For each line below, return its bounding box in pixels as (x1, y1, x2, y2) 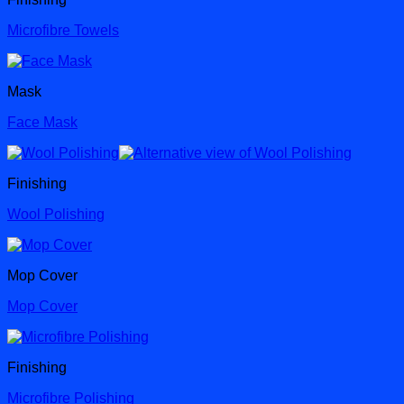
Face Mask (7, 115, 78, 131)
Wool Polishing (7, 207, 105, 223)
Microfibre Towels (7, 23, 119, 39)
